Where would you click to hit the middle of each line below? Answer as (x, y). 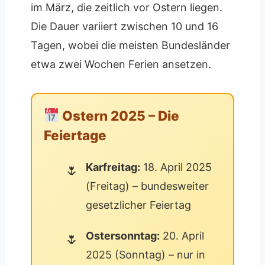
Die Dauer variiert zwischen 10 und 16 (125, 26)
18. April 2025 (176, 167)
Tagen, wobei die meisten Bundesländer (130, 45)
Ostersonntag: (123, 235)
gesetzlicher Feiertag (138, 205)
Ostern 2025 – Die (119, 115)
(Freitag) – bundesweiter (147, 186)
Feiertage (75, 135)
